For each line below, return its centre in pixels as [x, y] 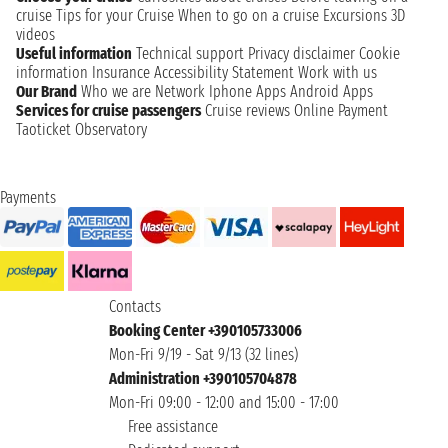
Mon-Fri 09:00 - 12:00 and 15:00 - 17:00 [224, 403]
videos [35, 35]
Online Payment [341, 111]
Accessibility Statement [224, 73]
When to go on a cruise [248, 16]
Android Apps [331, 92]
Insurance [121, 73]
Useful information [74, 54]
